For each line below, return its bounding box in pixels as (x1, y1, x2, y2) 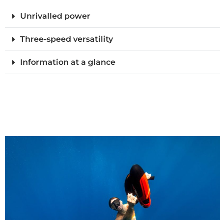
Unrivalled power (20, 11, 90, 21)
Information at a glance (20, 57, 115, 67)
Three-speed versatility (20, 34, 113, 44)
